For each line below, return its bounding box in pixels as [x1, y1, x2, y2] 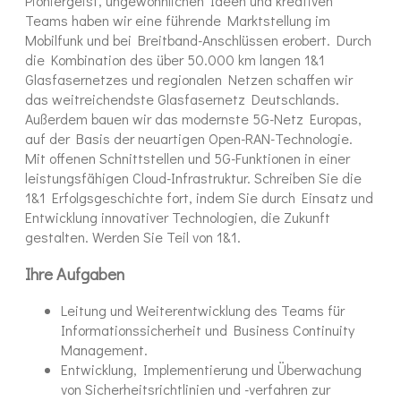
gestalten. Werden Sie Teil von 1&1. [25, 227, 241, 247]
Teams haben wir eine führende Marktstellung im [25, 11, 330, 30]
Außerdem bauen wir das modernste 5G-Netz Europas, [25, 109, 362, 129]
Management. [61, 339, 148, 359]
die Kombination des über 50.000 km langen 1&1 [25, 50, 325, 70]
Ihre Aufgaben [25, 261, 124, 285]
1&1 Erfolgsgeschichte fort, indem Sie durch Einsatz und [25, 188, 373, 208]
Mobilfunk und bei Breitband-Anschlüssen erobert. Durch [25, 30, 371, 50]
